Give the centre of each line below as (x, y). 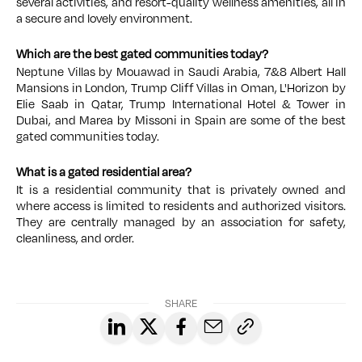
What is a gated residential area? (104, 172)
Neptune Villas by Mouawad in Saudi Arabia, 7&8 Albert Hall (181, 72)
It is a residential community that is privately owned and (181, 190)
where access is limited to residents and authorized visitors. (181, 206)
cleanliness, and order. (75, 238)
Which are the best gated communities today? (142, 54)
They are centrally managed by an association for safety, (181, 222)
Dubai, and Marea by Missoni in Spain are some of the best (181, 120)
